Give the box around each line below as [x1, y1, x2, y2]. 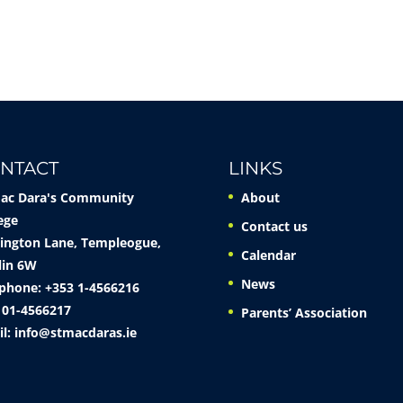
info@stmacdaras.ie [13, 323, 137, 341]
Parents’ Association [240, 303, 367, 321]
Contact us [240, 217, 308, 235]
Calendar [240, 246, 296, 264]
